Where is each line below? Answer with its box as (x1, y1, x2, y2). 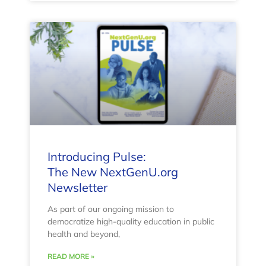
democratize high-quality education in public (47, 216, 214, 227)
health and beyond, (47, 229, 120, 240)
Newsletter (47, 180, 107, 195)
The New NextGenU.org (47, 164, 178, 180)
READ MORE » (47, 252, 94, 261)
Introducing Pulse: (47, 149, 146, 164)
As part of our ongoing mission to (47, 204, 174, 215)
